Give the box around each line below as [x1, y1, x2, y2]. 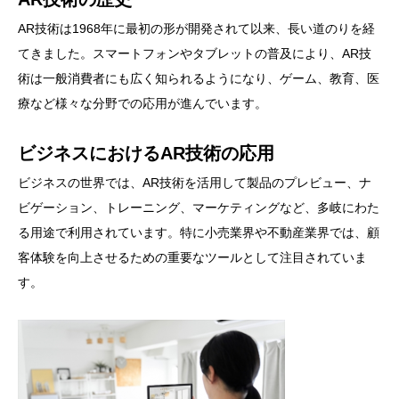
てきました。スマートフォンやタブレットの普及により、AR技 [18, 46, 371, 61]
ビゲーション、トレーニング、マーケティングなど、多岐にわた [18, 200, 379, 216]
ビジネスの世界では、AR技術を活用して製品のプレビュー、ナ [18, 175, 371, 191]
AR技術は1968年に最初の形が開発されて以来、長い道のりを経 [18, 21, 375, 37]
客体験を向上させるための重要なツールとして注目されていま [18, 250, 367, 265]
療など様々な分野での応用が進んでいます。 [18, 96, 267, 111]
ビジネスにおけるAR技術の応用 [18, 143, 274, 164]
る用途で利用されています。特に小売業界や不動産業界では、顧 [18, 225, 379, 240]
